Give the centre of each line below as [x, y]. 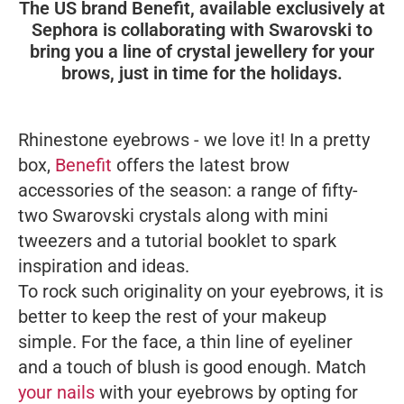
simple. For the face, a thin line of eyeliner [185, 342]
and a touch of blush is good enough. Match [192, 367]
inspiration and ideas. [104, 266]
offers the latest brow [201, 165]
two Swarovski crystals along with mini [173, 216]
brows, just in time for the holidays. [202, 73]
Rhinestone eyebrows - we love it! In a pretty [194, 140]
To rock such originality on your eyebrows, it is [201, 292]
